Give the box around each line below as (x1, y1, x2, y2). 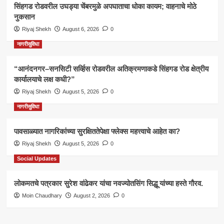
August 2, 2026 (73, 192, 110, 198)
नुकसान (13, 12, 35, 21)
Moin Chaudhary (21, 192, 62, 198)
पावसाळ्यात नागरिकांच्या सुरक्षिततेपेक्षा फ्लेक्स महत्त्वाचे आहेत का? (13, 126, 180, 135)
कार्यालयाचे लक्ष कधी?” (13, 74, 75, 83)
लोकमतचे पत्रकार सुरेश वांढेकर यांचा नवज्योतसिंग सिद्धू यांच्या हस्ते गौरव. (13, 178, 203, 187)
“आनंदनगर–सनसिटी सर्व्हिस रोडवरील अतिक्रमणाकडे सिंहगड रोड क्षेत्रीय (13, 64, 208, 73)
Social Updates (16, 155, 56, 161)
